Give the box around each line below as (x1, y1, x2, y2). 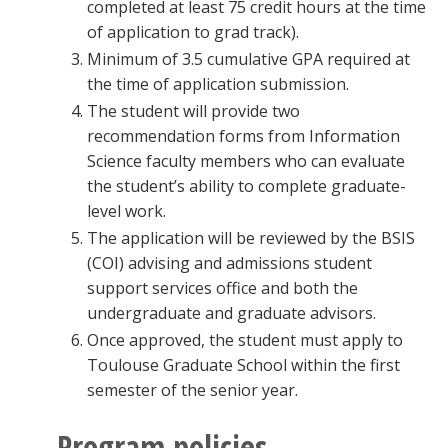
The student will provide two (87, 100, 300, 122)
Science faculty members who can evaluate (87, 150, 405, 172)
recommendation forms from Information (87, 125, 400, 147)
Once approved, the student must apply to (87, 329, 403, 351)
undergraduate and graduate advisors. (87, 302, 376, 324)
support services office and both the (87, 277, 358, 299)
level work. (87, 200, 166, 222)
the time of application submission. (87, 73, 349, 95)
